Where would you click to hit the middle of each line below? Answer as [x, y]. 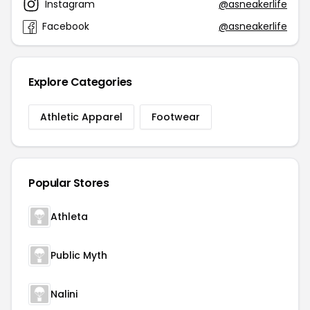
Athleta [69, 217]
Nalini [64, 294]
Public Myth [79, 256]
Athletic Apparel [81, 117]
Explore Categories [80, 82]
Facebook [66, 27]
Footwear [176, 117]
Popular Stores [69, 183]
